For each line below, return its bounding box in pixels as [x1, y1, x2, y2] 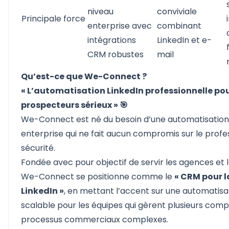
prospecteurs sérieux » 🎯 [21, 99, 128, 111]
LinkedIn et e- [157, 34, 212, 46]
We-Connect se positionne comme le [21, 171, 174, 182]
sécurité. [21, 142, 55, 154]
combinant [157, 20, 201, 32]
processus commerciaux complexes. [21, 214, 168, 225]
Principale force [21, 13, 85, 25]
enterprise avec [87, 20, 152, 32]
